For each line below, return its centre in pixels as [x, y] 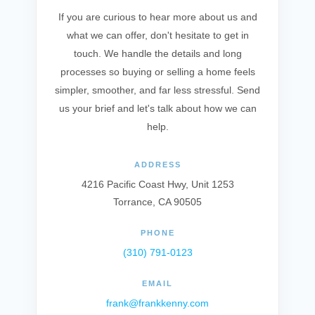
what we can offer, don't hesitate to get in [157, 35]
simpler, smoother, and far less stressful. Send [157, 90]
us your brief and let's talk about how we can [157, 108]
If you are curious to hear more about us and [157, 17]
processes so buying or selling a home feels [157, 72]
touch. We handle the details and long [157, 53]
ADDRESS [157, 165]
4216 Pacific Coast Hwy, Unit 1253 [157, 184]
